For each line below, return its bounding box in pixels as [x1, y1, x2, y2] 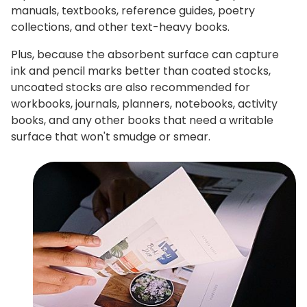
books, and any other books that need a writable [11, 112, 273, 129]
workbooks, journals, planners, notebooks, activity [11, 96, 278, 112]
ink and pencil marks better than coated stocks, [11, 63, 271, 79]
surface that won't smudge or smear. [11, 129, 210, 145]
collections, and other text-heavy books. [11, 19, 230, 36]
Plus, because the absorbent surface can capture [11, 47, 279, 63]
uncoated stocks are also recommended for [11, 79, 250, 96]
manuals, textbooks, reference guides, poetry [11, 3, 255, 19]
